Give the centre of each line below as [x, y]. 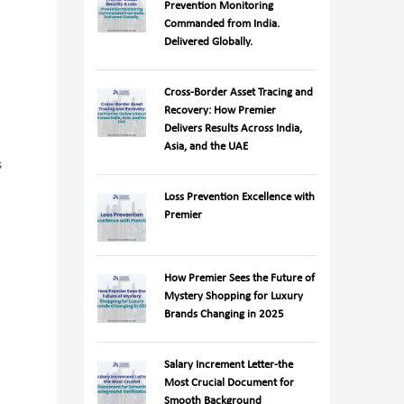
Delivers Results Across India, [234, 129]
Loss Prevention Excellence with [240, 197]
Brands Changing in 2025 [225, 314]
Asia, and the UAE [207, 147]
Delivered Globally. [209, 42]
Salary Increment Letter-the [229, 365]
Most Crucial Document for [230, 383]
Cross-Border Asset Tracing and [239, 92]
